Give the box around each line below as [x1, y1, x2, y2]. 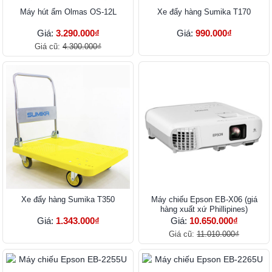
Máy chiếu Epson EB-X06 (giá [151, 195, 257, 205]
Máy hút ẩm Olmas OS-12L [19, 7, 117, 17]
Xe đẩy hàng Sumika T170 [157, 7, 251, 17]
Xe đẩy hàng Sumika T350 [21, 195, 115, 205]
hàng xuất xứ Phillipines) [160, 205, 248, 214]
